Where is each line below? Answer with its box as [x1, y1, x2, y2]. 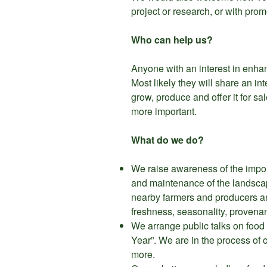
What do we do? [131, 133, 204, 147]
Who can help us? [131, 33, 213, 47]
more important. [131, 104, 197, 119]
